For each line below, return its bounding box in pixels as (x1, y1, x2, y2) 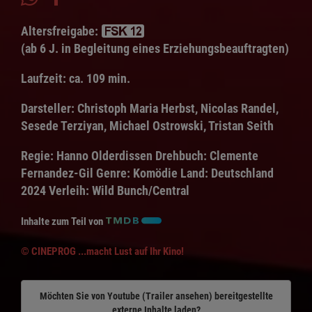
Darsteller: (21, 100, 75, 116)
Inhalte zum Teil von (21, 214, 103, 228)
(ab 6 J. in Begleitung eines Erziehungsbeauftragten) (21, 40, 289, 56)
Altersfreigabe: (21, 23, 98, 38)
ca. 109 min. (66, 70, 130, 86)
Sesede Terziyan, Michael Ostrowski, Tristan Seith (21, 118, 274, 133)
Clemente (210, 148, 258, 163)
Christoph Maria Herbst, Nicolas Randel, (75, 100, 279, 116)
